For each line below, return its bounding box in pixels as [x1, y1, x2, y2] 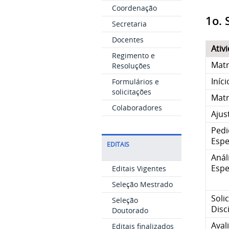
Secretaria [111, 19, 147, 29]
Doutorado [111, 205, 148, 215]
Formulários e [111, 77, 159, 86]
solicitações [111, 87, 151, 97]
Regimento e [111, 51, 155, 60]
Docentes [111, 35, 144, 44]
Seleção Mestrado [111, 179, 173, 189]
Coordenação [111, 3, 157, 13]
